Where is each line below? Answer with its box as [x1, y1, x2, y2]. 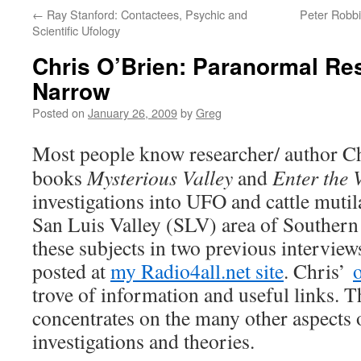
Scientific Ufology [32, 22, 120, 39]
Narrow [32, 74, 110, 107]
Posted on [32, 104, 85, 121]
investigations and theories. [32, 327, 255, 355]
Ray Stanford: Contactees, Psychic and [44, 6, 247, 23]
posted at [32, 257, 110, 284]
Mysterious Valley [87, 164, 233, 191]
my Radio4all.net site [110, 257, 284, 284]
